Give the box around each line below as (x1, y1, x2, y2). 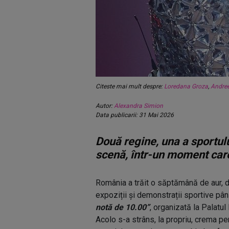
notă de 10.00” (96, 202, 150, 212)
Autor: (96, 102, 114, 109)
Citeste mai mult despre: (96, 83, 164, 90)
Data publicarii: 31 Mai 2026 (96, 111, 174, 119)
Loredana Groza (164, 83, 208, 90)
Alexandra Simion (114, 102, 163, 109)
